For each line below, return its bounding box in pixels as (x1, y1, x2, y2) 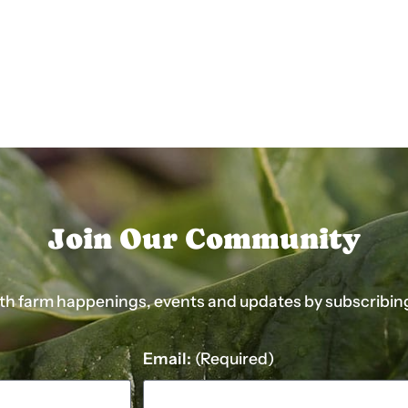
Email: (142, 349, 191, 368)
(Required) (195, 349, 275, 368)
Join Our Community (47, 222, 361, 255)
